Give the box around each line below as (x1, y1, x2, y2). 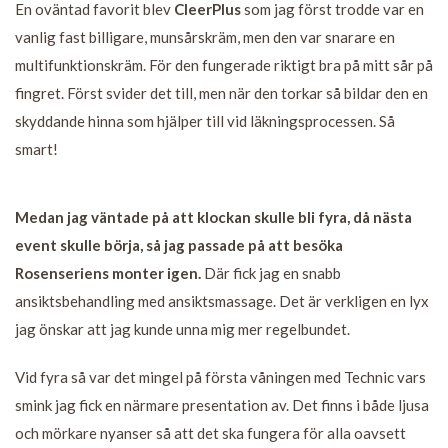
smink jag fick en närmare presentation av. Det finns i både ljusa (15, 395, 429, 414)
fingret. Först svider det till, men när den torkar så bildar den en (15, 83, 428, 102)
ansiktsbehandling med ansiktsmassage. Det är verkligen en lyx (15, 291, 429, 310)
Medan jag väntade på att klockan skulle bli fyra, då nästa (15, 207, 412, 226)
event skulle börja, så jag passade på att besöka (15, 235, 343, 254)
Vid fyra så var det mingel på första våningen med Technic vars (15, 367, 426, 386)
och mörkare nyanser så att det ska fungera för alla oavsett (15, 423, 406, 442)
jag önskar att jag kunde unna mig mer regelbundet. (15, 319, 350, 338)
